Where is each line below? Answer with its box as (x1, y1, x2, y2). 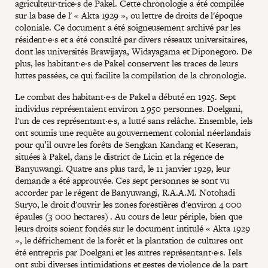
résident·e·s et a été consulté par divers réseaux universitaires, (15, 33, 248, 45)
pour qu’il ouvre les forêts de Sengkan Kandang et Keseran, (15, 138, 239, 151)
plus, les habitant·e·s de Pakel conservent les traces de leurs (15, 57, 238, 69)
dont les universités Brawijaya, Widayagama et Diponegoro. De (15, 45, 252, 57)
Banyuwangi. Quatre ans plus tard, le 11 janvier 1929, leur (15, 162, 231, 175)
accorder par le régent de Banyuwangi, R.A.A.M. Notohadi (15, 186, 235, 199)
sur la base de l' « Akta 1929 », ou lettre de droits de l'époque (15, 9, 242, 22)
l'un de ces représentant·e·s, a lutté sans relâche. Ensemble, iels (15, 114, 253, 127)
